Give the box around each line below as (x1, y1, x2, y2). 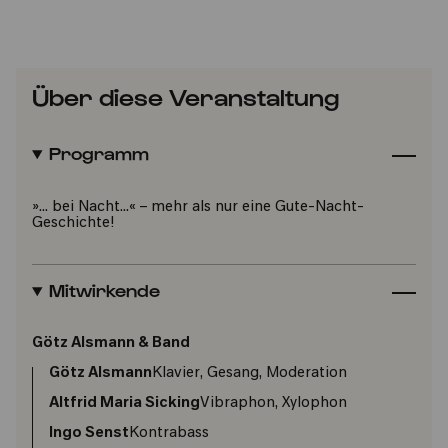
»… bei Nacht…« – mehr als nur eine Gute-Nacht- (32, 200, 364, 215)
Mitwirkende (48, 279, 160, 300)
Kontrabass (129, 426, 209, 441)
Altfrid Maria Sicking (49, 396, 200, 411)
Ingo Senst (49, 426, 129, 441)
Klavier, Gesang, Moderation (152, 366, 347, 381)
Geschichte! (32, 216, 114, 231)
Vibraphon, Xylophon (200, 396, 347, 411)
